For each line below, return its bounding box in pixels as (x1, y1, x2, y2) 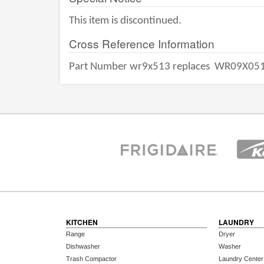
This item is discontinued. (69, 15, 181, 27)
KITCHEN (66, 217, 98, 227)
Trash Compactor (66, 255, 117, 262)
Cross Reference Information (69, 35, 214, 51)
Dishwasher (66, 243, 100, 250)
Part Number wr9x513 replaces (69, 61, 212, 72)
